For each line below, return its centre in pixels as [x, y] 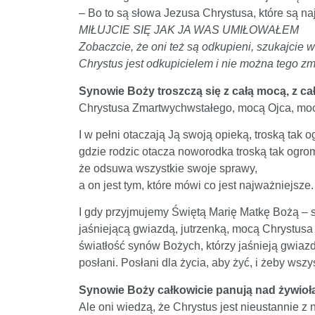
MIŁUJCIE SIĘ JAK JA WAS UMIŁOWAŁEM [189, 30]
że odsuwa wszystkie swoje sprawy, [168, 169]
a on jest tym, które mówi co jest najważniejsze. [196, 186]
